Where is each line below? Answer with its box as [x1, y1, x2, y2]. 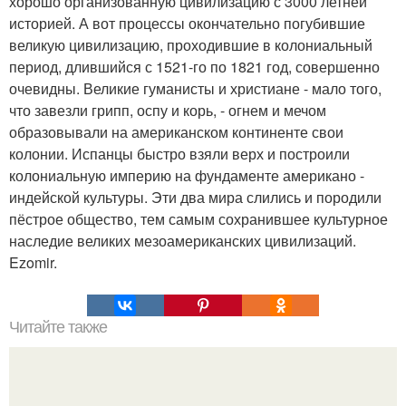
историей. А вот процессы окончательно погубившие [9, 13, 365, 34]
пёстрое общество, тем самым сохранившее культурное [9, 208, 388, 229]
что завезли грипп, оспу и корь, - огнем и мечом [9, 100, 326, 121]
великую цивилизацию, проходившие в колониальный [9, 34, 372, 55]
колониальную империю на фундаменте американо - [9, 165, 364, 186]
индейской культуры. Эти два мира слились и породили [9, 187, 382, 208]
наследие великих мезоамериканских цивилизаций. [9, 230, 356, 251]
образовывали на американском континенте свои [9, 121, 343, 142]
